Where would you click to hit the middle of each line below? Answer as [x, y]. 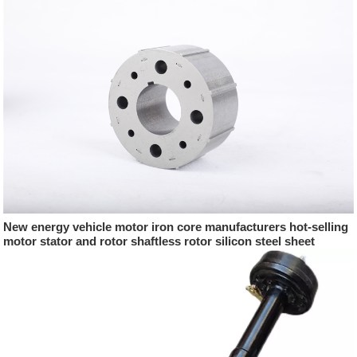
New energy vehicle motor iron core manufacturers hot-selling [176, 226]
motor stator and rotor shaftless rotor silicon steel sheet [159, 241]
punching [30, 255]
